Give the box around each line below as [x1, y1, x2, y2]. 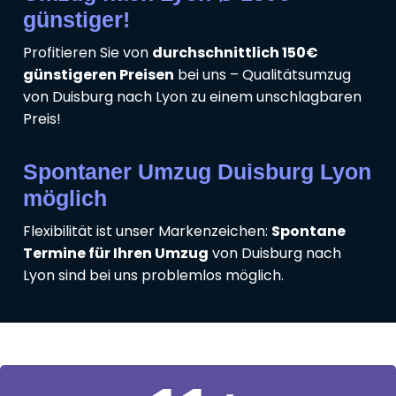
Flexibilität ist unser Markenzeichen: [23, 220, 271, 241]
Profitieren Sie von [23, 42, 152, 63]
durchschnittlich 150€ [152, 42, 318, 63]
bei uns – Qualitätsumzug [174, 64, 351, 85]
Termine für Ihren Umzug [23, 242, 209, 263]
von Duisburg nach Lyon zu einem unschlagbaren [23, 86, 362, 107]
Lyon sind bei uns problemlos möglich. [23, 264, 284, 286]
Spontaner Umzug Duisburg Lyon [23, 158, 371, 184]
